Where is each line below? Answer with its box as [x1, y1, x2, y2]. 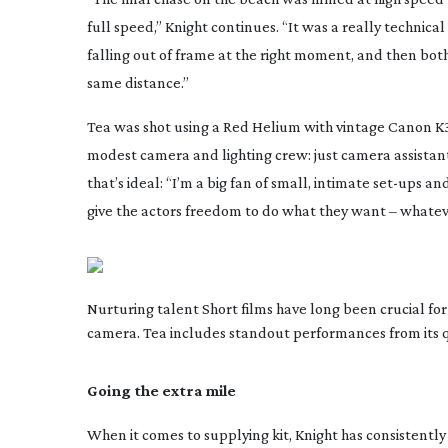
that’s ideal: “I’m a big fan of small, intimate [87, 174, 373, 191]
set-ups [373, 174, 422, 191]
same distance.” [87, 74, 189, 91]
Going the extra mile [87, 382, 236, 399]
